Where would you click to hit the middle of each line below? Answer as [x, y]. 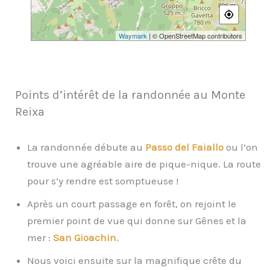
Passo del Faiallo [184, 147]
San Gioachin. [86, 238]
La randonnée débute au [85, 147]
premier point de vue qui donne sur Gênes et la [137, 221]
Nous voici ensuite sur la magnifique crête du [134, 261]
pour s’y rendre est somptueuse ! [103, 181]
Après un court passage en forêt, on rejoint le [132, 204]
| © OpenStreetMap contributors [194, 35]
